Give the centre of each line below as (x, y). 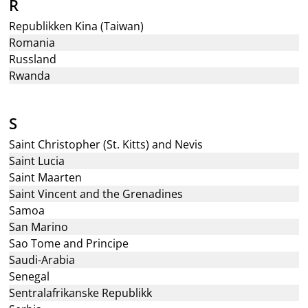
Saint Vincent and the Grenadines (96, 194)
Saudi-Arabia (42, 260)
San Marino (39, 227)
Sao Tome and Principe (69, 243)
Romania (32, 43)
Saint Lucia (37, 161)
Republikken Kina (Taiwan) (77, 26)
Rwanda (30, 76)
